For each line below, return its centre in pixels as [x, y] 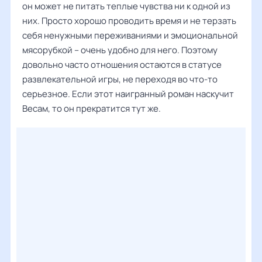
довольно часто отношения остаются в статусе [122, 65]
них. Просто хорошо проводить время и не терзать [129, 21]
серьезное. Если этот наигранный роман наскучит [128, 94]
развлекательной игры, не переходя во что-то [120, 79]
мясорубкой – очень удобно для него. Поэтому [120, 50]
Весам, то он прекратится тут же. [92, 108]
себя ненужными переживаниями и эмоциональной [130, 35]
